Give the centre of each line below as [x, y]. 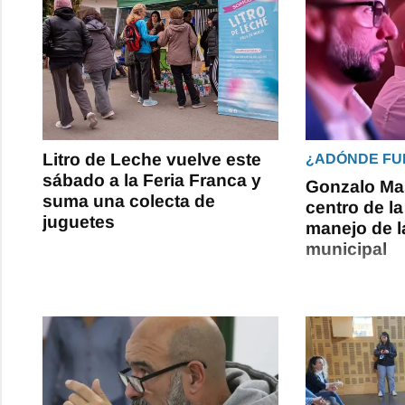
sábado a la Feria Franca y [152, 180]
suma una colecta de [129, 201]
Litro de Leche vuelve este [152, 159]
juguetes [79, 221]
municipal [347, 249]
